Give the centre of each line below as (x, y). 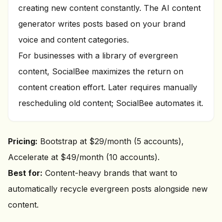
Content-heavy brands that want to (110, 173)
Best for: (25, 173)
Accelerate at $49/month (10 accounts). (84, 157)
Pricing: (23, 141)
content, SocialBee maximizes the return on (101, 71)
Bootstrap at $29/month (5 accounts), (111, 141)
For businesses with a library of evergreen (98, 55)
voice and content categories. (74, 40)
